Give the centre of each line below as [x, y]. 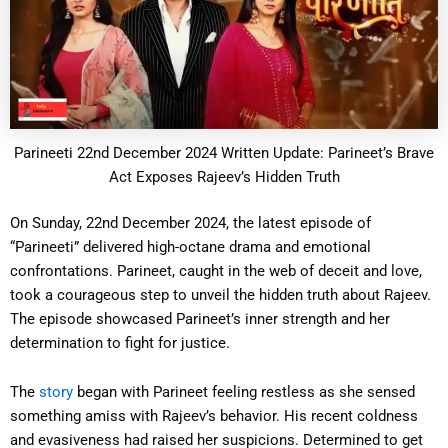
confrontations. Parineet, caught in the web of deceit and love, [216, 270]
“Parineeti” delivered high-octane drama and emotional [190, 246]
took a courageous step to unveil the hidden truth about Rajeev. [220, 294]
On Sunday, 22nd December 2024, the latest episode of [190, 222]
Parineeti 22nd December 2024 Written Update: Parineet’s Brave [224, 153]
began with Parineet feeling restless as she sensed [244, 392]
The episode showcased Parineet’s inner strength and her [200, 318]
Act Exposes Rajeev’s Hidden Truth [224, 177]
